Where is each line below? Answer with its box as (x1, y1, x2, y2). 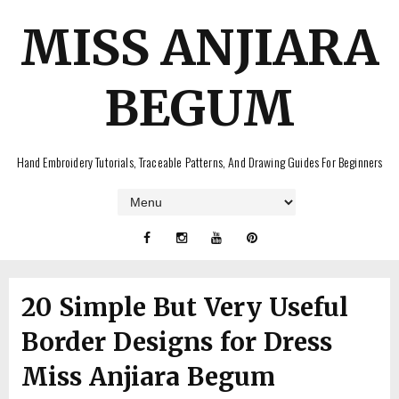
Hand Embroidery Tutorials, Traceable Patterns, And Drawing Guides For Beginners (16, 152, 383, 171)
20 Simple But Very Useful (21, 291, 348, 323)
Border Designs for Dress (21, 326, 332, 358)
